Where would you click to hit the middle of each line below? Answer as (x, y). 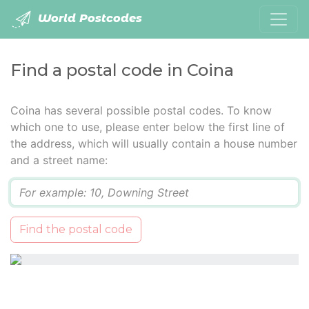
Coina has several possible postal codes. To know (141, 110)
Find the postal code (76, 229)
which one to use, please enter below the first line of (148, 127)
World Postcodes (88, 19)
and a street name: (59, 160)
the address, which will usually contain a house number (154, 143)
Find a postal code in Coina (122, 70)
